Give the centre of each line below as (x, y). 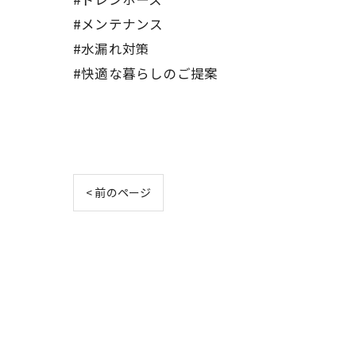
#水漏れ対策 (112, 48)
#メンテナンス (118, 23)
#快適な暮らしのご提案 (146, 73)
